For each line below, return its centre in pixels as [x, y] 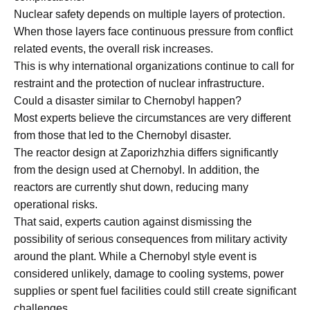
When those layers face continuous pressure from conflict [153, 31]
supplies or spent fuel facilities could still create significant [155, 291]
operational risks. [56, 204]
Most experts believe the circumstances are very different [152, 118]
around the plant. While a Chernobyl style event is [135, 256]
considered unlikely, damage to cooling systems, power [149, 273]
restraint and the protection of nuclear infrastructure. [139, 83]
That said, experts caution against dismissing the [133, 221]
